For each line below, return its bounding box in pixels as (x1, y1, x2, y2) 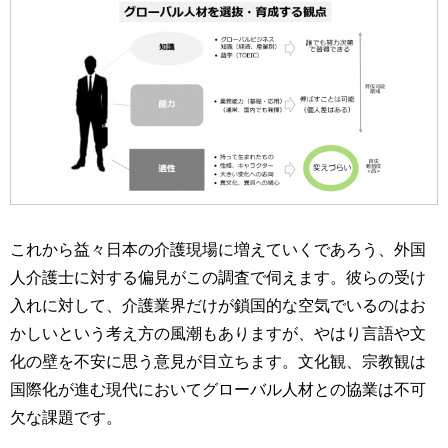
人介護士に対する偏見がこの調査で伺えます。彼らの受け (10, 266, 426, 287)
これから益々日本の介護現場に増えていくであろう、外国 (10, 238, 426, 259)
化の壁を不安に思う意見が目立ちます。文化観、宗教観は (10, 350, 426, 371)
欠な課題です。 (10, 406, 122, 427)
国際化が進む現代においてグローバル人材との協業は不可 (10, 378, 426, 399)
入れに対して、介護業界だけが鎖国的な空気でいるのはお (10, 294, 426, 315)
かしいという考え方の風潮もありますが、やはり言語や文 (10, 322, 426, 343)
